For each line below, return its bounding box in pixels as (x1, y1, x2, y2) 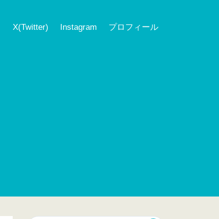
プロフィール (109, 22, 158, 32)
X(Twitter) (13, 22, 48, 32)
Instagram (60, 22, 97, 32)
